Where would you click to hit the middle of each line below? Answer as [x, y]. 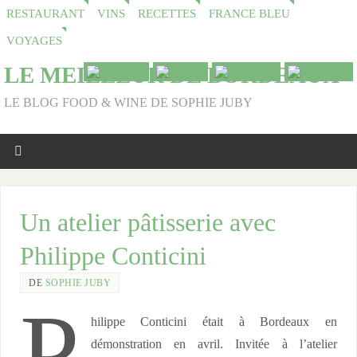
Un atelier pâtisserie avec [148, 223]
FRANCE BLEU [249, 14]
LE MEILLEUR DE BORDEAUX [172, 75]
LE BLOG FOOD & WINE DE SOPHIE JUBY [128, 103]
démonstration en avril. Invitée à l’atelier [214, 344]
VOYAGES [34, 41]
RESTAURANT [45, 14]
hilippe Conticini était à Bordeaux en [214, 322]
